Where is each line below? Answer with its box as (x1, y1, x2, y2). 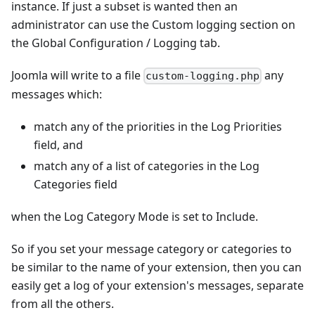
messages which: (11, 86, 102, 102)
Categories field (34, 176, 117, 192)
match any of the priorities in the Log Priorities (34, 118, 282, 134)
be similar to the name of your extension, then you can (11, 259, 302, 275)
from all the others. (11, 295, 114, 311)
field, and (34, 136, 83, 153)
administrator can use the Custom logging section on (11, 16, 295, 32)
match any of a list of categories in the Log (34, 157, 259, 174)
